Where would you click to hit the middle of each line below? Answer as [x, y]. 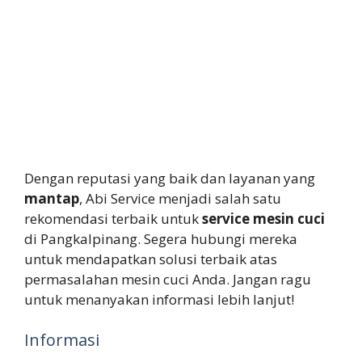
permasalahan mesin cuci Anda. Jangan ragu [168, 280]
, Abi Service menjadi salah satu [180, 199]
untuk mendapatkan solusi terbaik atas [151, 259]
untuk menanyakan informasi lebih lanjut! [159, 300]
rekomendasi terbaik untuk [113, 219]
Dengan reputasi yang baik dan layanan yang [170, 179]
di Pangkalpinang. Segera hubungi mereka [161, 239]
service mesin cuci [263, 219]
